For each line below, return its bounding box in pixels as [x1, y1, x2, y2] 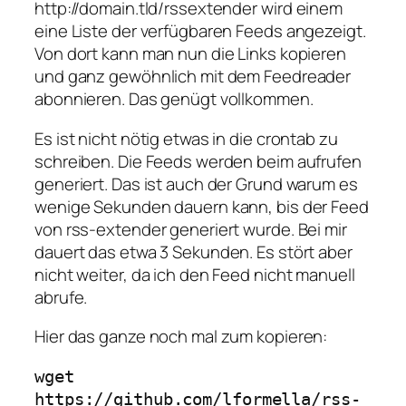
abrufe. [34, 285, 88, 309]
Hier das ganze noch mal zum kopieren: [34, 324, 328, 349]
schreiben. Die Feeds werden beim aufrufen [34, 149, 362, 173]
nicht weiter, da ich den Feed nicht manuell [34, 262, 355, 286]
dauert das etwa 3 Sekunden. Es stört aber [34, 239, 353, 264]
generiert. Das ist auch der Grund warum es [34, 171, 358, 196]
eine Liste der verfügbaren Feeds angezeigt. [34, 19, 366, 43]
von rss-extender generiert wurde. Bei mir [34, 217, 347, 241]
